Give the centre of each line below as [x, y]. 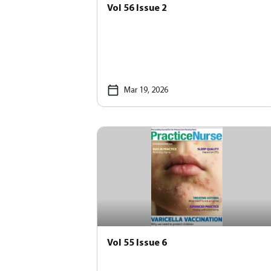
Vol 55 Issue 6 [137, 243]
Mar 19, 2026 [146, 90]
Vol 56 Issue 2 [137, 8]
